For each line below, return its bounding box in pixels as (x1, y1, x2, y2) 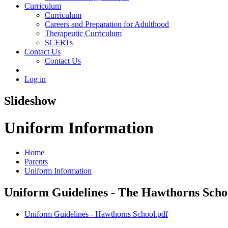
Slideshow (4, 94, 56, 107)
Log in (24, 74, 46, 83)
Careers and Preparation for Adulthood (45, 19, 169, 28)
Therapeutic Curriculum (45, 28, 122, 38)
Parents (24, 157, 48, 166)
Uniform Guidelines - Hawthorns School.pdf (24, 210, 168, 219)
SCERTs (45, 38, 73, 47)
